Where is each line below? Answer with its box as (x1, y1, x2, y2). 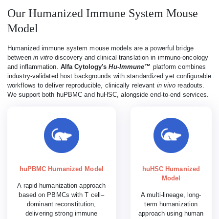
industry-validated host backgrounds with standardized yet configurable (7, 72, 212, 80)
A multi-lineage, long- (141, 191, 201, 199)
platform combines (151, 63, 206, 70)
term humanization (144, 200, 198, 208)
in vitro (33, 53, 53, 61)
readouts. (175, 81, 205, 89)
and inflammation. (7, 63, 61, 70)
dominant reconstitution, (27, 200, 96, 208)
